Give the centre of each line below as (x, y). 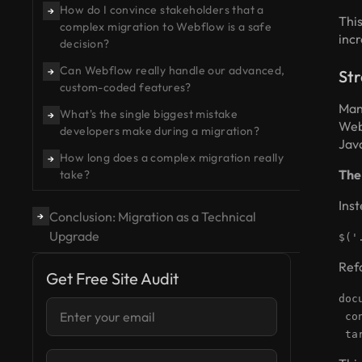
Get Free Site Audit (112, 279)
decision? (84, 44)
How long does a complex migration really (171, 158)
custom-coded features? (125, 88)
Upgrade (74, 236)
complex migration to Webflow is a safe (166, 27)
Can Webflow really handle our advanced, (172, 71)
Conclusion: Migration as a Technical (152, 217)
